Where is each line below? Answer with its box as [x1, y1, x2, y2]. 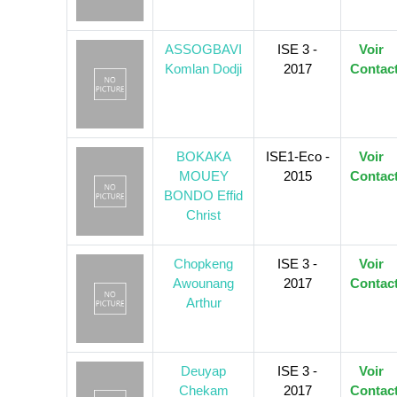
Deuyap [181, 363, 226, 379]
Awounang [173, 276, 234, 292]
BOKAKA [175, 149, 231, 165]
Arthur [185, 295, 222, 311]
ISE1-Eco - [265, 149, 330, 165]
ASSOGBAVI [165, 42, 242, 58]
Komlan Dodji [165, 61, 242, 77]
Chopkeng [174, 256, 233, 272]
